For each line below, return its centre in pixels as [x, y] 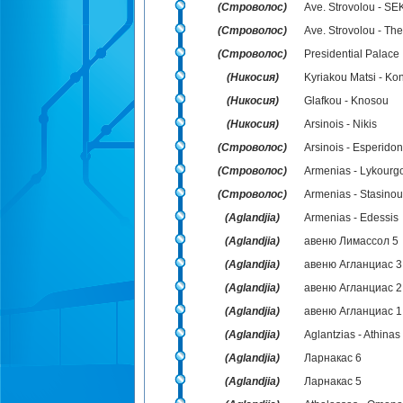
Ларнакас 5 [332, 381]
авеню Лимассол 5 [351, 241]
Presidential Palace [351, 54]
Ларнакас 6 [332, 358]
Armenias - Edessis [351, 218]
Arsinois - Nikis [340, 124]
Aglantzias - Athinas [352, 335]
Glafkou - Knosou [346, 101]
